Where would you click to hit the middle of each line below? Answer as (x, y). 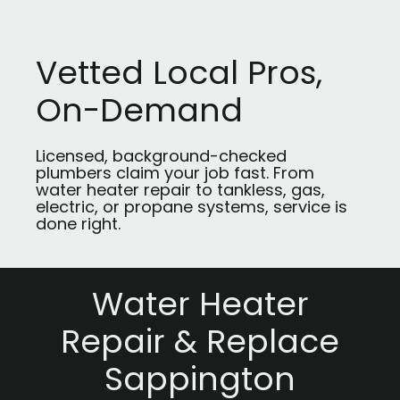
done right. (78, 224)
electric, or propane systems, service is (191, 207)
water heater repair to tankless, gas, (180, 190)
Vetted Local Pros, (179, 73)
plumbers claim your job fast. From (175, 173)
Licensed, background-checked (161, 156)
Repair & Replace (200, 342)
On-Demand (139, 110)
